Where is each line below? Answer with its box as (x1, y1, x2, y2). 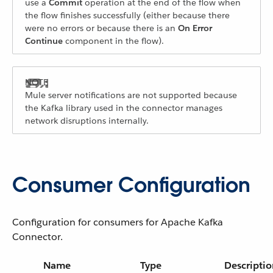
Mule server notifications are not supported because (25, 90, 237, 101)
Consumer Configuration (12, 172, 250, 198)
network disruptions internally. (25, 115, 149, 126)
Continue (25, 35, 63, 46)
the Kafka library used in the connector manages (25, 102, 222, 113)
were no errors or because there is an (25, 23, 178, 34)
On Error (178, 23, 212, 34)
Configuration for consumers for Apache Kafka (12, 216, 223, 229)
